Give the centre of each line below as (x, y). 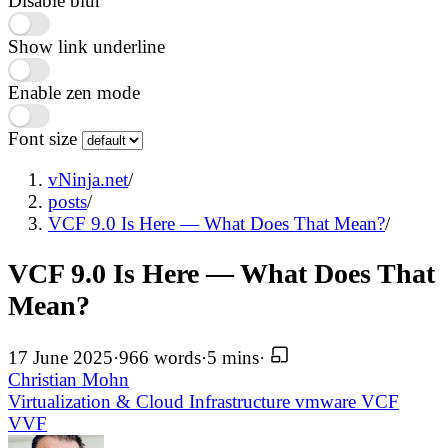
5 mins (233, 357)
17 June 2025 (60, 357)
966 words (160, 357)
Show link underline (86, 47)
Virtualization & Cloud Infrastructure (151, 401)
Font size (45, 139)
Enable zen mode (74, 93)
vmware (328, 401)
